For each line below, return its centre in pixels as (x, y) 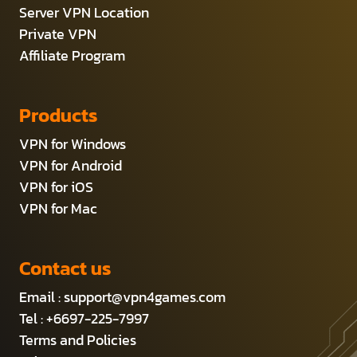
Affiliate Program (72, 55)
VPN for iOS (56, 186)
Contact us (65, 268)
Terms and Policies (78, 339)
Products (59, 115)
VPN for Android (71, 165)
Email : (41, 296)
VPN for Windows (73, 143)
